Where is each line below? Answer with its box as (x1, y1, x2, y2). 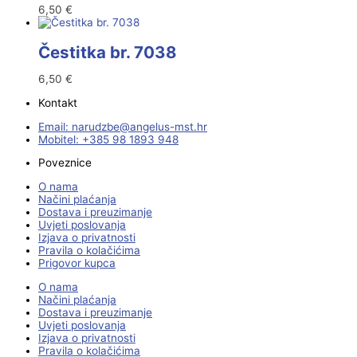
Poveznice (38, 156, 92, 170)
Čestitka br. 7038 (38, 41, 177, 62)
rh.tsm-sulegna (130, 120, 207, 133)
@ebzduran (72, 120, 130, 133)
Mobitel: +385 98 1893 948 (38, 132, 178, 146)
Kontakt (38, 96, 77, 110)
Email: (38, 120, 72, 133)
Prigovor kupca (38, 257, 116, 270)
